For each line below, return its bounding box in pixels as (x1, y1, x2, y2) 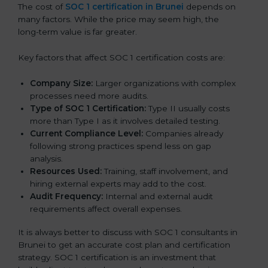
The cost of (18, 2, 65, 12)
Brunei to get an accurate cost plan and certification (18, 239, 230, 249)
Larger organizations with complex (93, 78, 236, 88)
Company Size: (30, 78, 93, 88)
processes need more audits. (30, 90, 148, 100)
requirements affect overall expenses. (30, 203, 182, 214)
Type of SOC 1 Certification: (30, 103, 146, 113)
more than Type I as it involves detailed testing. (30, 115, 220, 126)
